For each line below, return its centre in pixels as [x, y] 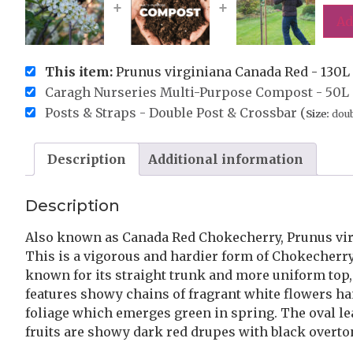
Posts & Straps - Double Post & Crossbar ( [175, 113]
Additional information [226, 160]
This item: [79, 72]
